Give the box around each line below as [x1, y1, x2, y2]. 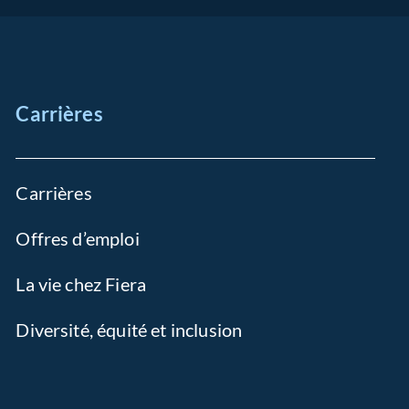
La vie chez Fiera [16, 273, 147, 295]
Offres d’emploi [16, 227, 140, 249]
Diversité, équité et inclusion [16, 319, 243, 341]
